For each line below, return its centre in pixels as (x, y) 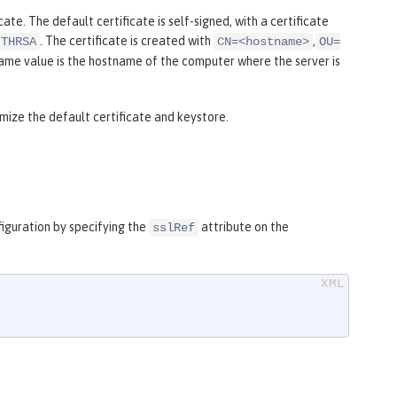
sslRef (174, 227)
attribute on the (244, 226)
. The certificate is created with (127, 40)
